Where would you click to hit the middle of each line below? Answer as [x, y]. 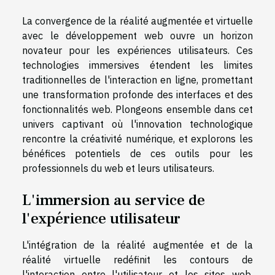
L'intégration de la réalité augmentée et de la [137, 245]
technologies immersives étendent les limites [137, 65]
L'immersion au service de [114, 200]
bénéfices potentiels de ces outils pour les [137, 153]
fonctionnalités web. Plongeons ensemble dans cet [137, 109]
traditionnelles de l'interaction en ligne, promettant [137, 79]
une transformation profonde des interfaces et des [137, 94]
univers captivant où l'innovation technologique [137, 124]
